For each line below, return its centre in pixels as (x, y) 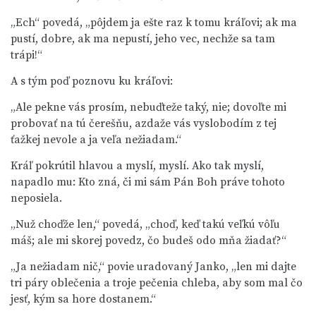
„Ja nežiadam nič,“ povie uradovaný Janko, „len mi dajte (153, 267)
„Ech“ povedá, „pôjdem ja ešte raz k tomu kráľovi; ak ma (154, 23)
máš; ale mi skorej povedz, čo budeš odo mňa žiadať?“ (148, 241)
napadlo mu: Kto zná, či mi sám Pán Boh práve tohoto (148, 182)
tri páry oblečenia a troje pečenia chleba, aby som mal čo (157, 283)
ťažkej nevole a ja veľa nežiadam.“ (96, 140)
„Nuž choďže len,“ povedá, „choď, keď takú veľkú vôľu (145, 224)
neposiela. (36, 198)
